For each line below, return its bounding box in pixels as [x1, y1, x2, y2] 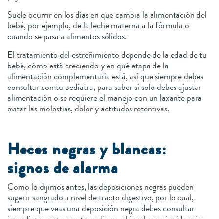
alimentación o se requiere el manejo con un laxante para [7, 91, 202, 105]
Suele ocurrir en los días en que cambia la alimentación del [7, 8, 207, 22]
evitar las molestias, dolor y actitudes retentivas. [7, 102, 173, 115]
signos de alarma [7, 157, 122, 180]
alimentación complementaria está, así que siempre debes [7, 70, 203, 83]
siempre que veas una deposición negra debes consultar [7, 202, 195, 215]
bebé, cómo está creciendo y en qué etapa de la [7, 59, 169, 72]
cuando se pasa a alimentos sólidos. [7, 30, 131, 43]
